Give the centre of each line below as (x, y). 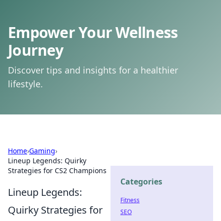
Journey (36, 50)
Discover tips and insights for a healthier (93, 70)
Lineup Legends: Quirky (47, 161)
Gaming (42, 151)
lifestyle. (25, 84)
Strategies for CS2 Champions (57, 170)
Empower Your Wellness (93, 32)
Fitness (130, 200)
